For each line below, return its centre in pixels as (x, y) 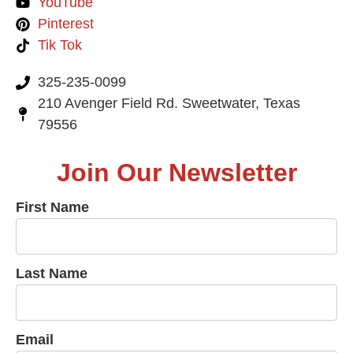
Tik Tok (59, 45)
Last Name (52, 274)
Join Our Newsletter (176, 173)
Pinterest (65, 24)
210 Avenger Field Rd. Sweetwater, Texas (169, 104)
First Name (52, 208)
